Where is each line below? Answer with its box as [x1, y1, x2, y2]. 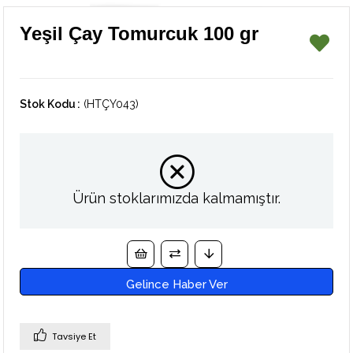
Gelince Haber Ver [125, 277, 228, 292]
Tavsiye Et [52, 330, 97, 344]
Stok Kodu [20, 97, 76, 110]
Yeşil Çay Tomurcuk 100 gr [20, 22, 259, 44]
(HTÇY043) [84, 97, 139, 110]
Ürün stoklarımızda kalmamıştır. [72, 190, 281, 207]
